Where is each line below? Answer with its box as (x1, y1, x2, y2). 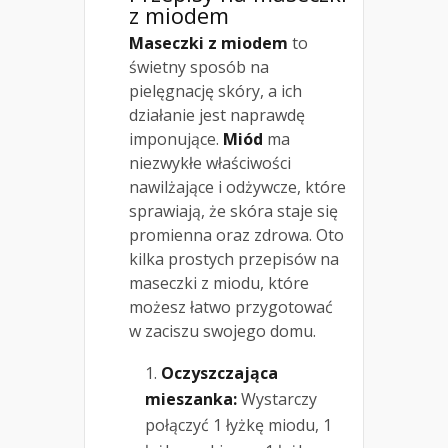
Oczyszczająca (161, 362, 278, 385)
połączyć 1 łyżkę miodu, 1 (145, 414, 332, 437)
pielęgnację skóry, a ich (129, 80, 302, 103)
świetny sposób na (129, 56, 269, 79)
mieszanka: (145, 388, 237, 411)
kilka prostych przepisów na (129, 248, 339, 271)
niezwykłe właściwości (129, 152, 291, 175)
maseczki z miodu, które (129, 272, 309, 295)
